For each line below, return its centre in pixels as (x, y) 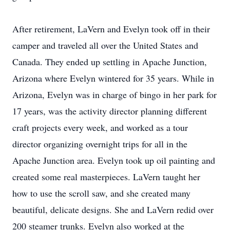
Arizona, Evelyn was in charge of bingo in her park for (114, 94)
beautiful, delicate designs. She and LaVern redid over (113, 209)
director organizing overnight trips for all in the (100, 144)
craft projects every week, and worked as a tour (100, 127)
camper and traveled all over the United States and (105, 45)
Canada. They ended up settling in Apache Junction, (110, 62)
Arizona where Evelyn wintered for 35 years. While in (113, 78)
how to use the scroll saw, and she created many (101, 193)
